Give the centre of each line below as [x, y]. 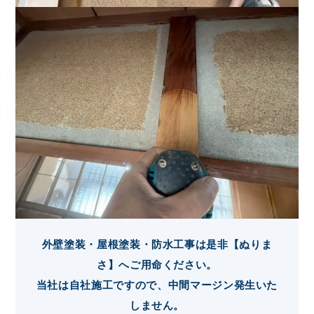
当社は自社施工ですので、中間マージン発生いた [157, 285]
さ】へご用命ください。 [157, 265]
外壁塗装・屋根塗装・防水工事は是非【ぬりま [157, 245]
